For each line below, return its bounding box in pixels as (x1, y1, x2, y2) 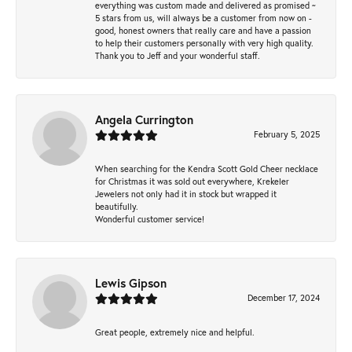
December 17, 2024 (247, 291, 320, 303)
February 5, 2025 (254, 127, 320, 140)
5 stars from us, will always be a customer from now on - (95, 11, 312, 24)
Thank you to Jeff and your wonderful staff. (95, 49, 260, 61)
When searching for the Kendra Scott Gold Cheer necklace (95, 162, 318, 174)
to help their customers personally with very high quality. (95, 36, 313, 49)
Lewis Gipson (95, 274, 167, 291)
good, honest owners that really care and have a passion (95, 24, 311, 36)
